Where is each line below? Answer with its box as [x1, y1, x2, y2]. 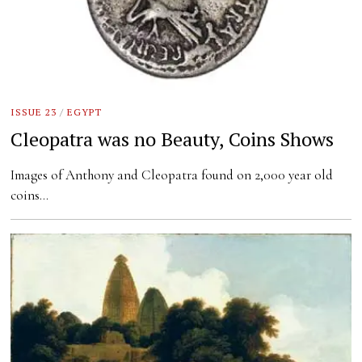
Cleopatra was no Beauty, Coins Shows [11, 126, 335, 153]
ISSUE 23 [11, 105, 57, 118]
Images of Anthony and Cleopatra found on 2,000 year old [11, 166, 334, 184]
